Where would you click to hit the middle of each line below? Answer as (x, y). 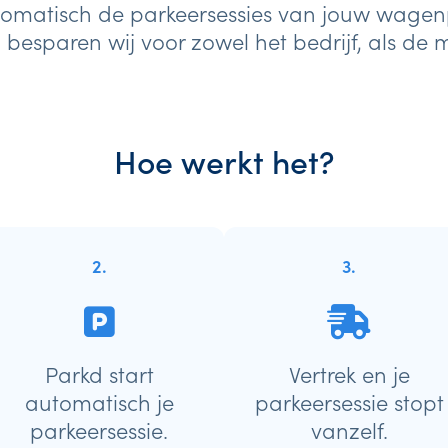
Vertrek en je (349, 373)
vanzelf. (349, 429)
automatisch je (99, 401)
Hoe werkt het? (224, 160)
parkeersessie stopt (349, 401)
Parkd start (99, 373)
